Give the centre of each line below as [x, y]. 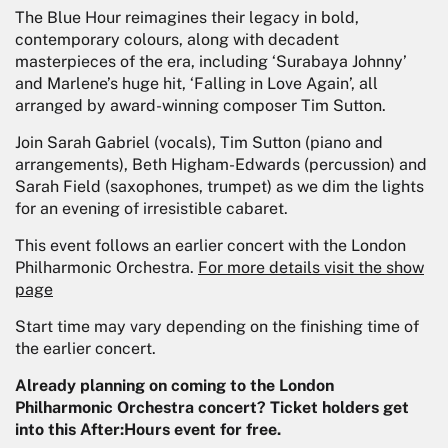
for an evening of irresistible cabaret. [151, 209]
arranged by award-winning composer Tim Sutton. [200, 106]
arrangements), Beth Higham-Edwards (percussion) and [221, 165]
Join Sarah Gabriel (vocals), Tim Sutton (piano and [199, 143]
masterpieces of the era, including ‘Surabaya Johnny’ [211, 62]
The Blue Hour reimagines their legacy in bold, [187, 18]
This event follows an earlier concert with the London [210, 246]
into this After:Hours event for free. [148, 430]
